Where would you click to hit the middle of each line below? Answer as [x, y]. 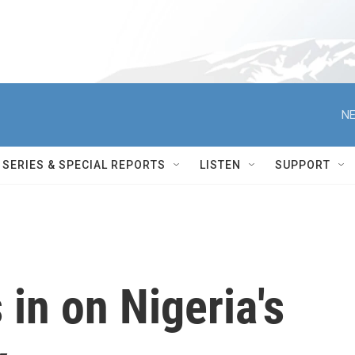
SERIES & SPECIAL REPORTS [84, 165]
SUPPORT [303, 165]
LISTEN [220, 165]
